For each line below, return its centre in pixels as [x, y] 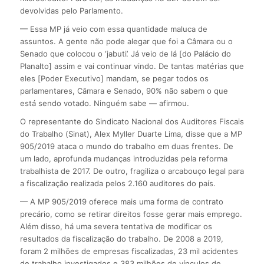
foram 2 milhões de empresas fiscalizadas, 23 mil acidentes [129, 251]
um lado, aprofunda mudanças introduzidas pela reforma [123, 158]
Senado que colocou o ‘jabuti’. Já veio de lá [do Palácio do [125, 53]
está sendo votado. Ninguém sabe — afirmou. [104, 103]
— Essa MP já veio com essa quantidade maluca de [113, 29]
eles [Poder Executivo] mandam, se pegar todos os [114, 78]
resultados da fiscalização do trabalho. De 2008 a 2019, [121, 238]
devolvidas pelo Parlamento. [71, 10]
